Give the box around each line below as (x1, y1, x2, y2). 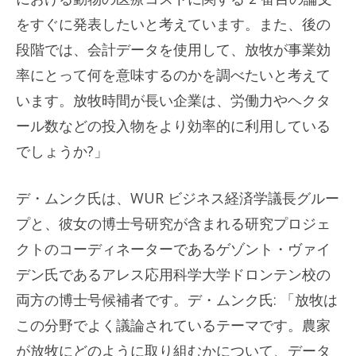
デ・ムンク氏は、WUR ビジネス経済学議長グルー (16, 188, 339, 207)
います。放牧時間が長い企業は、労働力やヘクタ (16, 90, 331, 110)
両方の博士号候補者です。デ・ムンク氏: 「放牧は (16, 289, 338, 309)
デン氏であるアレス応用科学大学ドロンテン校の (16, 264, 331, 284)
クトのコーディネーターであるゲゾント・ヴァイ (16, 238, 331, 258)
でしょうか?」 (16, 141, 108, 161)
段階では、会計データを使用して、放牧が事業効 (16, 39, 331, 59)
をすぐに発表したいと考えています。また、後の (16, 14, 331, 33)
